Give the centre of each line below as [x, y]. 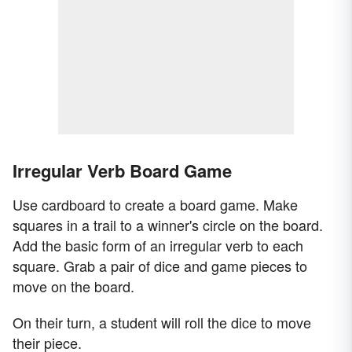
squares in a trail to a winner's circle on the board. [168, 225]
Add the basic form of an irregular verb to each [158, 246]
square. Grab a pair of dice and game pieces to [160, 266]
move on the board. [73, 286]
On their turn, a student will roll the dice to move [162, 323]
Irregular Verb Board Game [122, 171]
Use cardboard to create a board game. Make [155, 205]
